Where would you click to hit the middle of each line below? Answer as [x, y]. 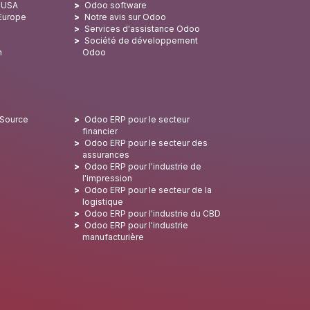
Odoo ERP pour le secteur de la [148, 190]
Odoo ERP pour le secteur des [146, 143]
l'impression [107, 179]
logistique [102, 202]
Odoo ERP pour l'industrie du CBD [152, 214]
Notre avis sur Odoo [125, 17]
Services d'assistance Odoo [142, 29]
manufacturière [113, 237]
